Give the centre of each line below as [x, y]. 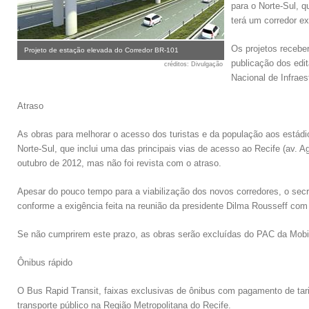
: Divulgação [205, 64]
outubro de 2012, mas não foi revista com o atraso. [119, 163]
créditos [176, 64]
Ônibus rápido [45, 262]
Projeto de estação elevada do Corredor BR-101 [101, 50]
